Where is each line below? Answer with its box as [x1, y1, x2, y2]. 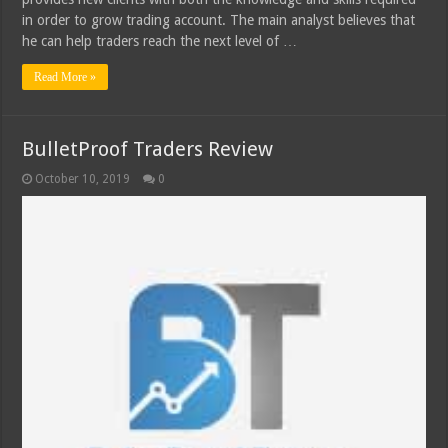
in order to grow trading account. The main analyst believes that [22, 12, 416, 29]
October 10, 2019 [35, 172, 131, 187]
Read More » [34, 70, 97, 85]
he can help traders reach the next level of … [22, 33, 298, 50]
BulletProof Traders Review [22, 137, 274, 162]
